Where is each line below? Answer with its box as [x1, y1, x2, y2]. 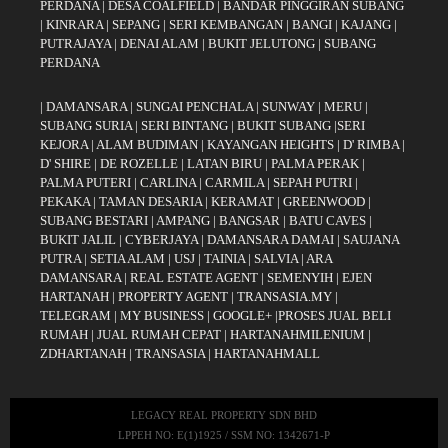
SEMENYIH [267, 270, 333, 285]
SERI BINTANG [141, 118, 228, 133]
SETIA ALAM [90, 251, 165, 266]
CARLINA [140, 175, 196, 190]
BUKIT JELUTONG [208, 36, 315, 51]
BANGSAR [219, 213, 280, 228]
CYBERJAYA [125, 232, 198, 247]
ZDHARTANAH [40, 346, 126, 361]
